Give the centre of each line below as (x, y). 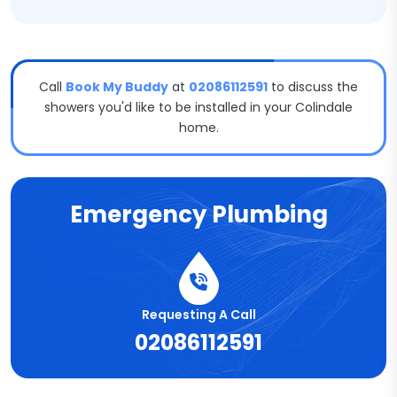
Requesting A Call (198, 315)
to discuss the (313, 87)
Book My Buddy (117, 87)
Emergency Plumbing (198, 214)
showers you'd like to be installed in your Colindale (198, 107)
